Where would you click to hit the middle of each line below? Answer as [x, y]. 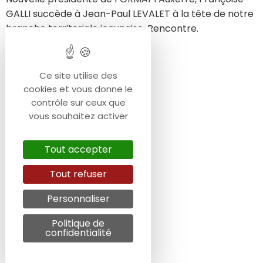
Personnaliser [78, 199]
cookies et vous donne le [78, 89]
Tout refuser [78, 174]
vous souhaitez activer [78, 116]
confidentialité [78, 233]
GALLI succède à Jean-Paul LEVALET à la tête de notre [130, 14]
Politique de [78, 223]
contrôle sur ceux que [78, 102]
